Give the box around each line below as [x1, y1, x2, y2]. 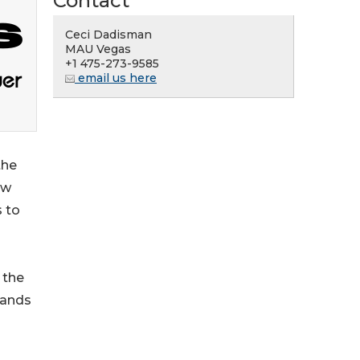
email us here [75, 71, 157, 85]
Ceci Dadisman [65, 27, 152, 42]
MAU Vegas [65, 42, 131, 56]
